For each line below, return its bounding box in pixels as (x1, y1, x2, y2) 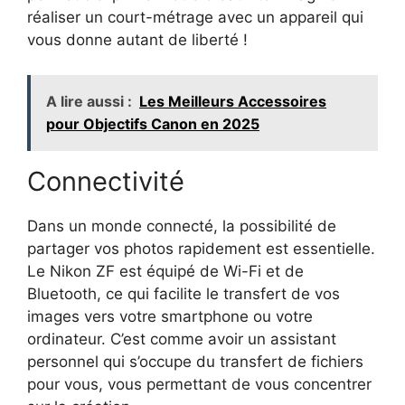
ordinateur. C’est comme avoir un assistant (27, 329, 336, 348)
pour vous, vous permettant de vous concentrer (27, 374, 372, 393)
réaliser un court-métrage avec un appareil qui (27, 8, 363, 27)
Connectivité (27, 165, 184, 197)
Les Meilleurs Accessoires (139, 91, 326, 110)
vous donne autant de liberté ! (27, 31, 248, 50)
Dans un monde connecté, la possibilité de (27, 216, 336, 235)
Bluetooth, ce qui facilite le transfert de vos (27, 284, 340, 303)
